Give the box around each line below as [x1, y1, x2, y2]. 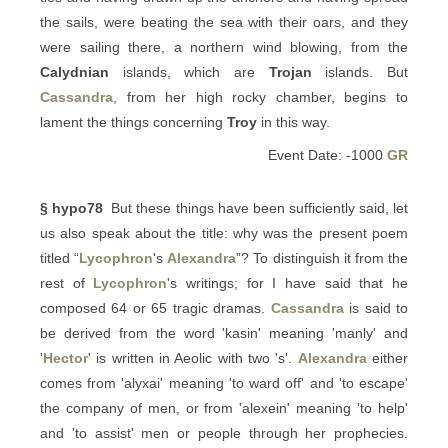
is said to [343, 300, 409, 316]
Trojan [268, 64, 312, 80]
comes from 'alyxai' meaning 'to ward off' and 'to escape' [40, 375, 408, 391]
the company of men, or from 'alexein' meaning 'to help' [40, 400, 408, 416]
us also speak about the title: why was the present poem [40, 225, 408, 241]
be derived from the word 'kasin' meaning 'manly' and [40, 325, 408, 341]
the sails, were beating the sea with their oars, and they [40, 14, 408, 30]
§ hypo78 [40, 200, 104, 216]
